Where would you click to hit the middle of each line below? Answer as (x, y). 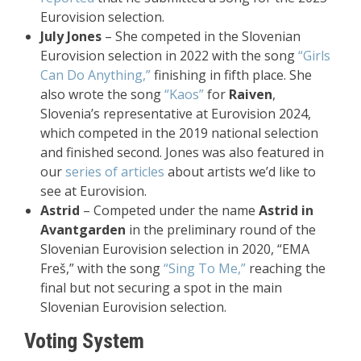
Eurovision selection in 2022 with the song (169, 56)
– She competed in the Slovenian (201, 36)
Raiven (251, 94)
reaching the (286, 268)
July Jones (71, 36)
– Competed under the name (169, 210)
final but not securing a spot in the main (161, 288)
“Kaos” (184, 94)
